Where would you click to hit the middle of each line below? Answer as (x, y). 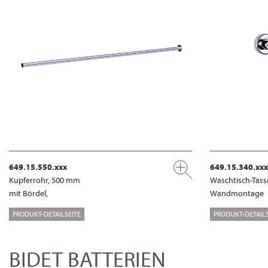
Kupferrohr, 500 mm (45, 180)
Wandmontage (237, 194)
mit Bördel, (28, 194)
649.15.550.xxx (38, 167)
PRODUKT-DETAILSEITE (47, 214)
